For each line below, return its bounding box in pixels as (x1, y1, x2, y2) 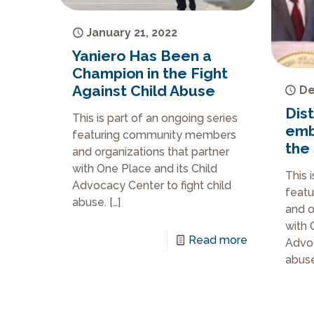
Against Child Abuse (72, 82, 216, 100)
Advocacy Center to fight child (72, 179, 232, 193)
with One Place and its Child (72, 162, 218, 176)
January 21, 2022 (86, 26, 178, 40)
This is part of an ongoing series (72, 111, 238, 125)
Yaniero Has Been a (72, 47, 212, 65)
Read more (189, 233, 248, 247)
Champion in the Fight (72, 64, 228, 83)
